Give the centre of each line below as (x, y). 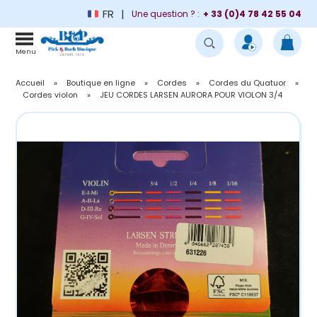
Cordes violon (51, 95)
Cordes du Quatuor (248, 83)
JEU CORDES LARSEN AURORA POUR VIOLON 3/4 (191, 95)
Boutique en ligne (101, 83)
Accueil (30, 83)
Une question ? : (165, 13)
